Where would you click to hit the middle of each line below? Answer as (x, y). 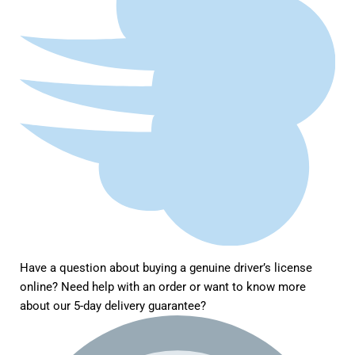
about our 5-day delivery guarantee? (115, 306)
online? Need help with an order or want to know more (163, 287)
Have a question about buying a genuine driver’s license (166, 268)
